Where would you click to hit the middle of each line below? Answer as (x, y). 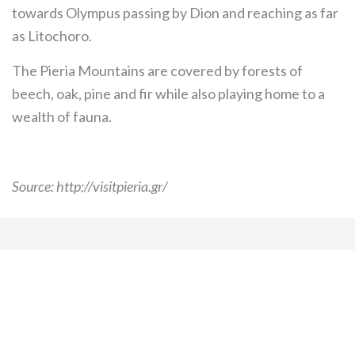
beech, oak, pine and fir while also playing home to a (168, 94)
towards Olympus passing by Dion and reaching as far (175, 13)
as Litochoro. (52, 36)
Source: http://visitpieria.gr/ (90, 186)
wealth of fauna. (62, 116)
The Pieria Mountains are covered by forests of (157, 71)
